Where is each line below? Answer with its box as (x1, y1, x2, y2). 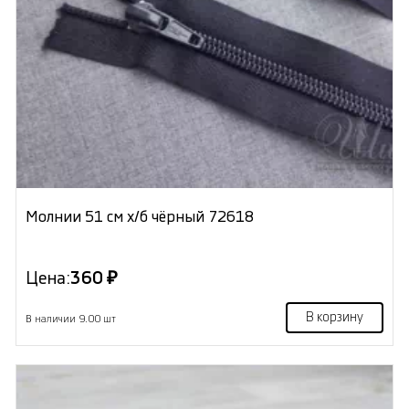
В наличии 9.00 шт (25, 313, 116, 324)
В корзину (306, 310, 364, 324)
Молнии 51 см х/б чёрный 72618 (25, 208, 254, 225)
